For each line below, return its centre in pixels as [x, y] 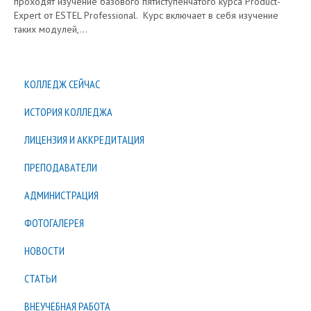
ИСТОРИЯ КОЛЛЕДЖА [68, 112]
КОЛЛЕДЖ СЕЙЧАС [62, 84]
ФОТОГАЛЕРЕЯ [54, 223]
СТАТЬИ [41, 278]
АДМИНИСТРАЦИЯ [61, 195]
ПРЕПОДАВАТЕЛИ [61, 167]
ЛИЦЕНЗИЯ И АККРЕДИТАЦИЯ [84, 140]
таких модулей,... [51, 29]
